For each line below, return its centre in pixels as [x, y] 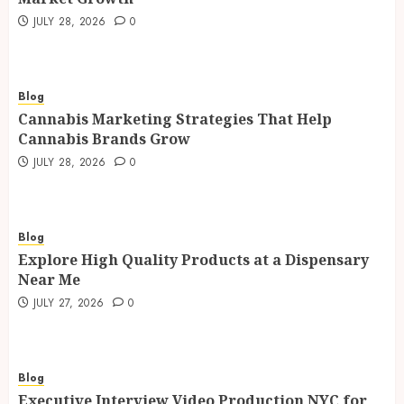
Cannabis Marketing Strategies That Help [175, 119]
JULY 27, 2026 [69, 303]
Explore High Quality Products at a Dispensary [193, 260]
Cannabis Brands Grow [104, 139]
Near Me [49, 280]
